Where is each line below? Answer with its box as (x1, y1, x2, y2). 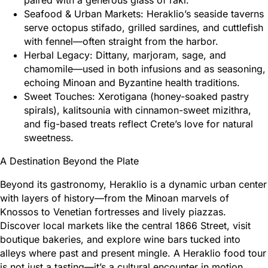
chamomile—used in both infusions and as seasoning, (24, 62, 266, 75)
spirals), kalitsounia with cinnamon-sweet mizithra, (24, 103, 251, 116)
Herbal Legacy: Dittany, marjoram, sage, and (24, 48, 226, 61)
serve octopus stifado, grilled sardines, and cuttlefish (24, 21, 263, 33)
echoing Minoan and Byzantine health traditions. (24, 76, 240, 89)
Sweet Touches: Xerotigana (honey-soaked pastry (24, 90, 249, 102)
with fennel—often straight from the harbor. (24, 35, 218, 47)
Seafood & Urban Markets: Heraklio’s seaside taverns (24, 7, 264, 20)
